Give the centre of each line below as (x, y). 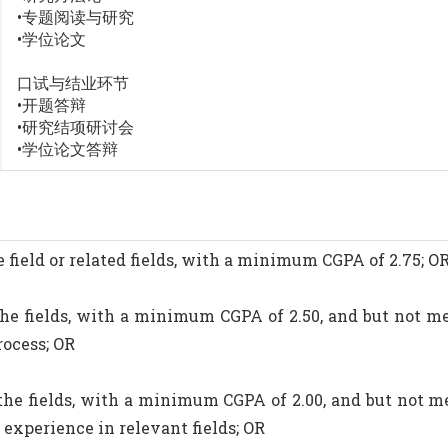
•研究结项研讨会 (76, 127)
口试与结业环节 (73, 83)
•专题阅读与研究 (76, 17)
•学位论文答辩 (68, 149)
